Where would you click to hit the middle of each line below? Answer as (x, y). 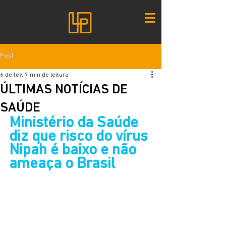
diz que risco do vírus (80, 137)
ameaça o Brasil (62, 164)
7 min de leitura (47, 75)
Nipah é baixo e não (74, 151)
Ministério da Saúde (75, 123)
